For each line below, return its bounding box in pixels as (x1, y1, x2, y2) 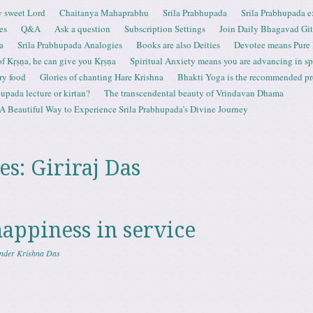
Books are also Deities (136, 38, 220, 51)
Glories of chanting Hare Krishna (40, 71, 163, 83)
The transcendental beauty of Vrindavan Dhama (104, 87, 284, 99)
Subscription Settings (124, 22, 205, 35)
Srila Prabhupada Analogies (17, 38, 122, 51)
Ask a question (54, 22, 110, 35)
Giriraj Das (30, 156, 140, 180)
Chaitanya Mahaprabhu (59, 6, 149, 19)
